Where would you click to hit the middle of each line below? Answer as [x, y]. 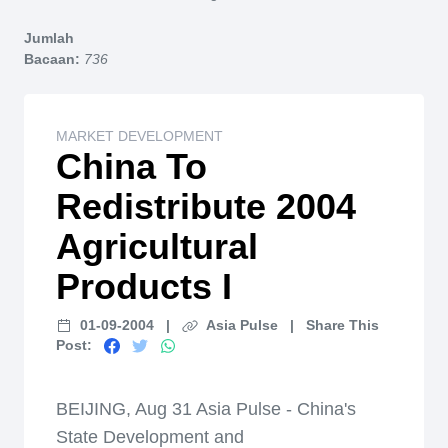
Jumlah [49, 38]
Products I [144, 286]
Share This [342, 325]
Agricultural [157, 246]
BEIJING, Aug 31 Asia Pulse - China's [206, 409]
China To [131, 166]
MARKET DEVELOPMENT [139, 136]
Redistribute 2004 [206, 206]
